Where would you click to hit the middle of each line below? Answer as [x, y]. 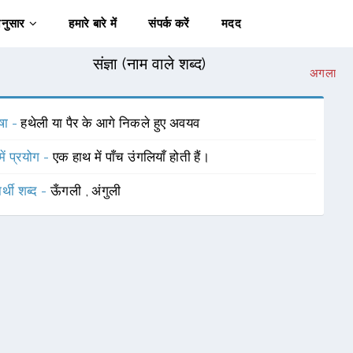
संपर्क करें [169, 24]
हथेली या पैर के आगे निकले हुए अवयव [110, 123]
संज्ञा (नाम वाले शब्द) [149, 64]
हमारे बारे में [93, 24]
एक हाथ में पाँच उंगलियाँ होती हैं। [131, 157]
